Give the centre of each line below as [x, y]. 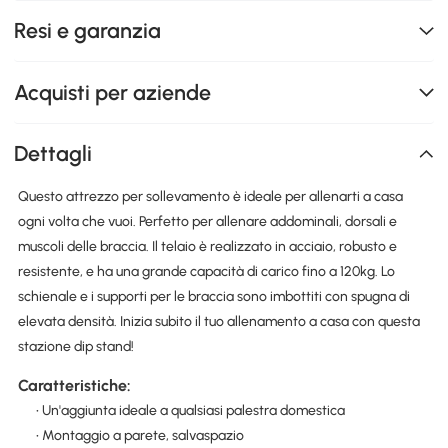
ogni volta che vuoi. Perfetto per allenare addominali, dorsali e [207, 221]
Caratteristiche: [74, 386]
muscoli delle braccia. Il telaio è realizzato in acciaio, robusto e [207, 246]
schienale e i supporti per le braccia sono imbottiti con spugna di [213, 296]
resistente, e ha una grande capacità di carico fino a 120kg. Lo [206, 271]
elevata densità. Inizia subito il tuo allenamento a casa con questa [218, 321]
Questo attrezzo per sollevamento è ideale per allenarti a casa [210, 196]
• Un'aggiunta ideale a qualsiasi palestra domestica [190, 411]
